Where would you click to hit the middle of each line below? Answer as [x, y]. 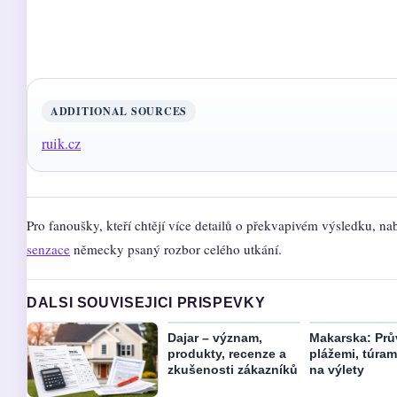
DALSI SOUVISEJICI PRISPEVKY [146, 303]
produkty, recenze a [227, 354]
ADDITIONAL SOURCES [119, 111]
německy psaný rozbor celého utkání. [176, 249]
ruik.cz [61, 144]
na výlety [336, 370]
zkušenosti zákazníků [233, 370]
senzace [48, 249]
